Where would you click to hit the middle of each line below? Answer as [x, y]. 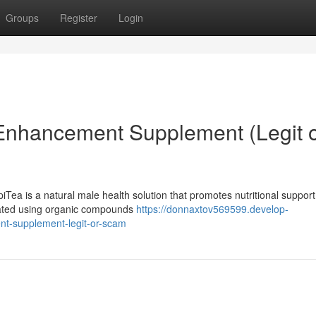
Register [79, 18]
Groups [22, 18]
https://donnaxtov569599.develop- [212, 209]
